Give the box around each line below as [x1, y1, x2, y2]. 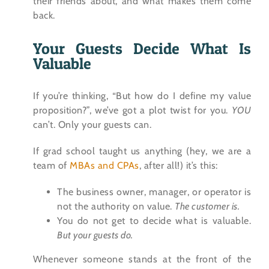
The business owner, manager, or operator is [57, 186, 251, 198]
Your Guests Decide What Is [33, 39, 251, 58]
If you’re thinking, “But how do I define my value [33, 90, 251, 102]
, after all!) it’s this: [139, 160, 218, 172]
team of [33, 160, 70, 172]
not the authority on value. [57, 201, 175, 213]
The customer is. [175, 201, 240, 213]
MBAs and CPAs [70, 160, 139, 172]
